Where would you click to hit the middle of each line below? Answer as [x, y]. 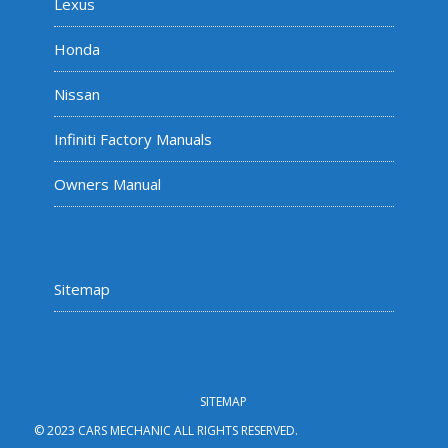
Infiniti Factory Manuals [132, 139]
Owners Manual [107, 184]
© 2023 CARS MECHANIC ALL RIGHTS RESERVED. [165, 430]
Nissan [76, 94]
